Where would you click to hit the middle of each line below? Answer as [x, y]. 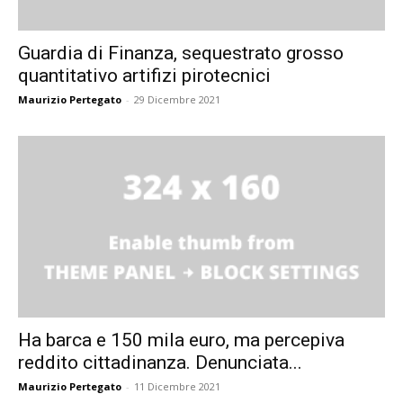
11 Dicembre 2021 [177, 386]
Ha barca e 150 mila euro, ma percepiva [181, 340]
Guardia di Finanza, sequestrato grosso [181, 54]
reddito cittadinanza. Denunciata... [160, 362]
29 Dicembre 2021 [177, 100]
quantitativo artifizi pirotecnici [144, 76]
